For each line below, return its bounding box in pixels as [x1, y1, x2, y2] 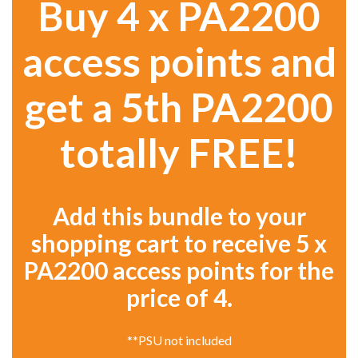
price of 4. [125, 283, 233, 312]
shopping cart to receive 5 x [31, 229, 327, 258]
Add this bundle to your [52, 201, 306, 231]
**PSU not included [126, 332, 232, 348]
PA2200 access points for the [24, 256, 334, 285]
